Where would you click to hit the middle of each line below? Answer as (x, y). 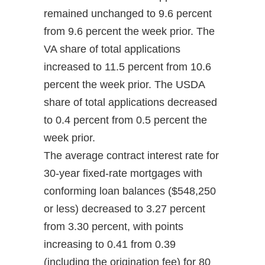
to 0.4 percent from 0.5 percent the (125, 120)
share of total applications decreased (130, 103)
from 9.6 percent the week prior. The (129, 32)
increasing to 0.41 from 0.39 (110, 245)
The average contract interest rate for (131, 156)
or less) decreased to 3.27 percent (125, 209)
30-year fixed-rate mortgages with (123, 174)
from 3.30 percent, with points (114, 227)
